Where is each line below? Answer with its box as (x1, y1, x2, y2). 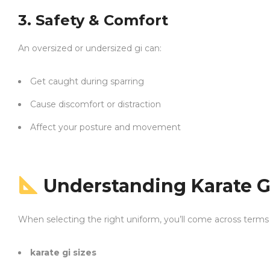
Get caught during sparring (30, 76, 144, 87)
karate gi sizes (30, 247, 96, 258)
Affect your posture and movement (30, 122, 181, 133)
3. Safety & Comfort (18, 11, 168, 29)
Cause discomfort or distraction (30, 99, 161, 110)
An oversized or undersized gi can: (18, 43, 162, 54)
